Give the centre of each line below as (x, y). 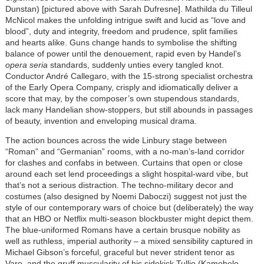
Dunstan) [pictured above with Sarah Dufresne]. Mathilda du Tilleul (128, 9)
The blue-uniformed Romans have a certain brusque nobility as (123, 230)
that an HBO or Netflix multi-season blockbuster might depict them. (129, 219)
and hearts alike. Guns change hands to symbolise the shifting (121, 43)
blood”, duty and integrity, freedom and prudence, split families (121, 32)
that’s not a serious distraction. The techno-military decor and (119, 185)
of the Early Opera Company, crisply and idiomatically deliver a (121, 88)
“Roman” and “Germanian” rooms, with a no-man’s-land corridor (125, 152)
